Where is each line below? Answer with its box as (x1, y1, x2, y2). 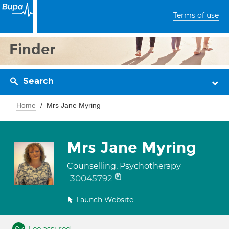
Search (23, 76, 54, 86)
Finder (9, 40, 56, 58)
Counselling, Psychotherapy (67, 161, 181, 171)
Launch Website (76, 195, 133, 204)
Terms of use (173, 11, 219, 20)
